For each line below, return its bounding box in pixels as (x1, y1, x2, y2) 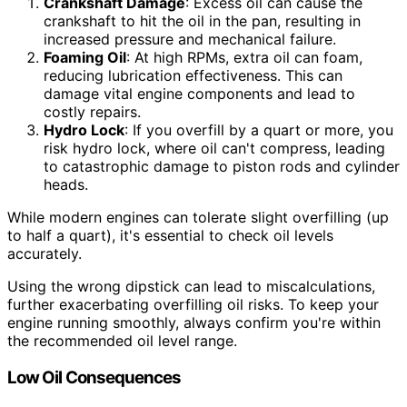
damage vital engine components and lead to (44, 84, 355, 104)
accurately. (7, 244, 82, 263)
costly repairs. (44, 103, 141, 122)
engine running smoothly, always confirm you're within (7, 313, 381, 333)
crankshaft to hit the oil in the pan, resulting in (44, 12, 361, 31)
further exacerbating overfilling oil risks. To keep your (7, 295, 379, 314)
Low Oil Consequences (7, 367, 182, 389)
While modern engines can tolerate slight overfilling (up (7, 208, 389, 227)
